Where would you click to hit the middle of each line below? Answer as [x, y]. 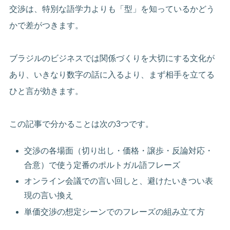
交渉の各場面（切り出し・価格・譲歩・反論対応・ [119, 151]
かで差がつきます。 [46, 25]
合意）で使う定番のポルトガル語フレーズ [102, 165]
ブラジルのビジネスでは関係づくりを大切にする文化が [112, 58]
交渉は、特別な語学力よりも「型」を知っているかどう [112, 9]
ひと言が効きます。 [46, 91]
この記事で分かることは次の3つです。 [82, 124]
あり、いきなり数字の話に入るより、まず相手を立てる [112, 74]
